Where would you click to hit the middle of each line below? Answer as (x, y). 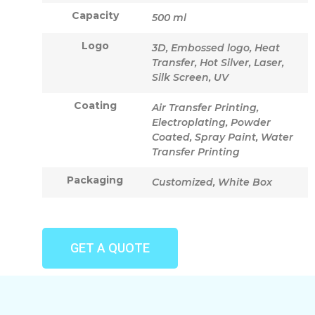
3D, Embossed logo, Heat (216, 48)
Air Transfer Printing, (205, 108)
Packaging (95, 180)
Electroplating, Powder (211, 123)
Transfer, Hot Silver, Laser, (218, 63)
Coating (95, 106)
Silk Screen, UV (190, 78)
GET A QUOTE (110, 248)
